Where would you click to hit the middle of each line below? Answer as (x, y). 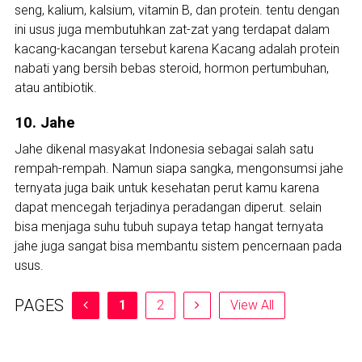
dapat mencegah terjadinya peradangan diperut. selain (168, 208)
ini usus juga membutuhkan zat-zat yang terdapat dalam (172, 30)
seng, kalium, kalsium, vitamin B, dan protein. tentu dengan (177, 11)
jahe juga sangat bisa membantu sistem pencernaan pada (178, 246)
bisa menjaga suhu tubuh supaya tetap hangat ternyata (168, 227)
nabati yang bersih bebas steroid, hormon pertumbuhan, (171, 69)
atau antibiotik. (55, 88)
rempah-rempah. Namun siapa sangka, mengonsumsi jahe (179, 169)
